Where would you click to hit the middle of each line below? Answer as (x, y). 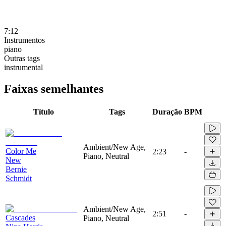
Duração (167, 111)
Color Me (21, 151)
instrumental (23, 67)
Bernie (16, 169)
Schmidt (19, 178)
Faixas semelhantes (54, 89)
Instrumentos (24, 40)
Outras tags (22, 58)
